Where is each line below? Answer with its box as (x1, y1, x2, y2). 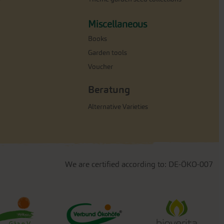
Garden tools (88, 48, 127, 57)
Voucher (88, 62, 113, 71)
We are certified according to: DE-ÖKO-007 (65, 159, 213, 169)
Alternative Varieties (88, 102, 148, 111)
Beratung (88, 83, 130, 95)
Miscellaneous (88, 18, 147, 30)
